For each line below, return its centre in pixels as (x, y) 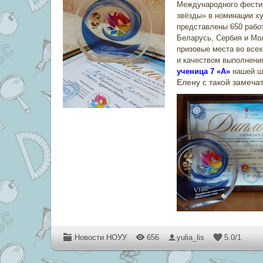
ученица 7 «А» (203, 71)
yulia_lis (190, 237)
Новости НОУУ (101, 237)
